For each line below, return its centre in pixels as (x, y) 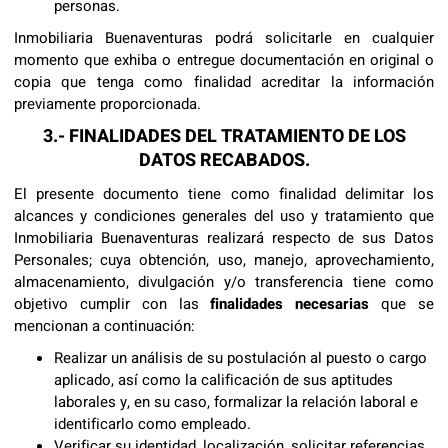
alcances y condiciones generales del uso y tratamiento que (224, 216)
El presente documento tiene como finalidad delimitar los (224, 194)
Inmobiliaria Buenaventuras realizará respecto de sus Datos (224, 238)
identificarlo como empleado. (152, 424)
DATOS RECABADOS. (224, 160)
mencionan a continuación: (104, 326)
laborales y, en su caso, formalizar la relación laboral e (236, 402)
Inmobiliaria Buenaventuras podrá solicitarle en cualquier (224, 38)
